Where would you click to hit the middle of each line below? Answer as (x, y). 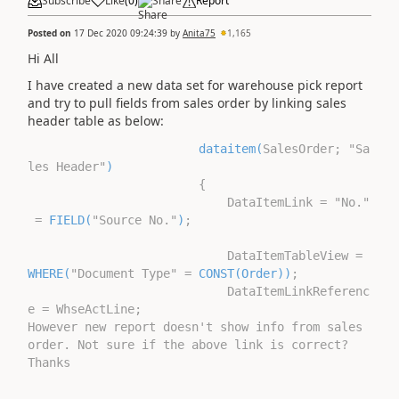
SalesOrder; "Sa (316, 148)
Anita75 (199, 33)
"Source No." (134, 220)
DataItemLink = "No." (199, 202)
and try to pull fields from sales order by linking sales (187, 103)
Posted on (51, 33)
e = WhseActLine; (85, 309)
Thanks (49, 362)
